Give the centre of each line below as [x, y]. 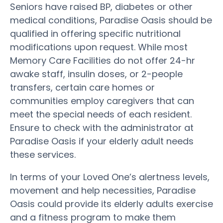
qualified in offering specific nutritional [95, 33]
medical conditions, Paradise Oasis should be [111, 20]
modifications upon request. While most [99, 47]
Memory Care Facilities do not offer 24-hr [103, 60]
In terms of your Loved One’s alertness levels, [110, 177]
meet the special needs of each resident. [101, 114]
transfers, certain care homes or [82, 87]
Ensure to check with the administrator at [102, 127]
